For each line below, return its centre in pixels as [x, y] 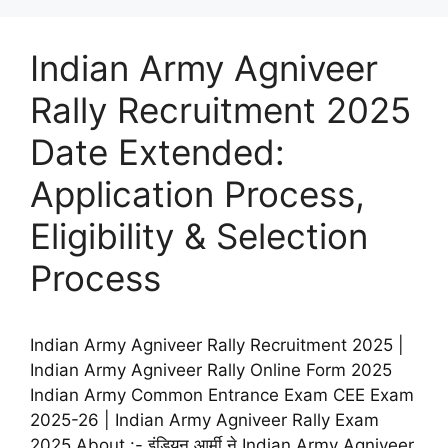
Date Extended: [157, 152]
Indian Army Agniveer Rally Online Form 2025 [211, 370]
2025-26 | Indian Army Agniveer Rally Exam [204, 420]
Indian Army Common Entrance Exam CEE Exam [222, 395]
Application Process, [197, 194]
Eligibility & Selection [199, 236]
